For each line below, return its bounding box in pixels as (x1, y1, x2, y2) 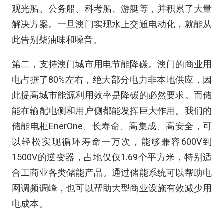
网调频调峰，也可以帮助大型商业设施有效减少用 (12, 183, 212, 193)
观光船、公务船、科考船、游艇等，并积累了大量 (12, 3, 212, 14)
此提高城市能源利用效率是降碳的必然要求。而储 (12, 90, 212, 100)
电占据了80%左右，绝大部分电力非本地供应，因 (12, 74, 212, 85)
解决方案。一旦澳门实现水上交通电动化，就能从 (12, 19, 212, 29)
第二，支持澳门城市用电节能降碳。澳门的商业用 (12, 59, 212, 69)
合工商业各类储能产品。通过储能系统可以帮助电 (12, 167, 212, 178)
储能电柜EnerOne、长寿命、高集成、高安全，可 (12, 121, 212, 131)
